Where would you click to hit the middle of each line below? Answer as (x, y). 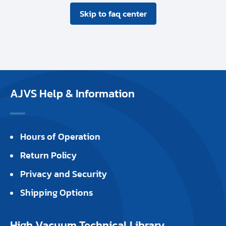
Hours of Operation (60, 137)
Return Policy (48, 155)
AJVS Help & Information (72, 94)
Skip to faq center (113, 14)
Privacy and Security (64, 174)
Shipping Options (56, 193)
